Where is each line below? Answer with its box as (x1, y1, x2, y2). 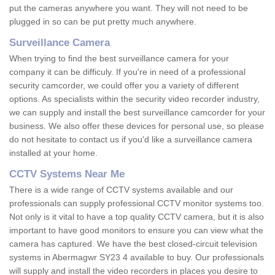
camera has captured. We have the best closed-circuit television (9, 239, 257, 249)
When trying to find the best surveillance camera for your (9, 53, 229, 64)
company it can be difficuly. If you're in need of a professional (9, 67, 246, 77)
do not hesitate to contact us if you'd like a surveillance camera (9, 134, 252, 145)
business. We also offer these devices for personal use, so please (9, 121, 264, 131)
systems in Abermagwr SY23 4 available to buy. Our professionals (9, 252, 264, 263)
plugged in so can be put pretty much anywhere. (9, 17, 199, 27)
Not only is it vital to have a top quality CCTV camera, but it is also (9, 212, 264, 222)
